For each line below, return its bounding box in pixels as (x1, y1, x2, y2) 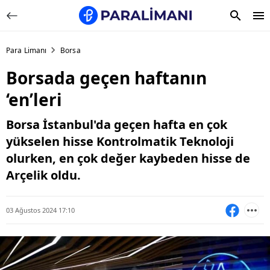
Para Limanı (6, 45, 47, 55)
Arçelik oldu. (6, 167, 81, 183)
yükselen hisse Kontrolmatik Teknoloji (6, 133, 234, 149)
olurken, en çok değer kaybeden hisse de (6, 150, 250, 166)
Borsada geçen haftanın (6, 66, 207, 89)
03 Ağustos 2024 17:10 (6, 205, 75, 215)
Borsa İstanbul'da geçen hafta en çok (6, 116, 227, 133)
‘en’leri (6, 88, 62, 111)
